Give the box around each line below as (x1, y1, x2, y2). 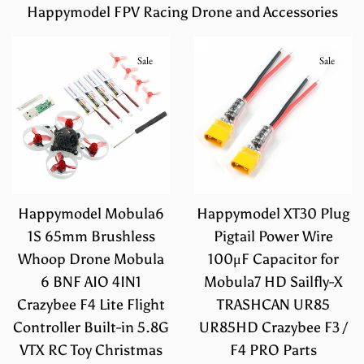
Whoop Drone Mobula (18, 250, 164, 269)
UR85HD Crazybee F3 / (198, 318, 348, 337)
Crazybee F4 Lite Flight (17, 296, 165, 314)
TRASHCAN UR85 (216, 296, 330, 314)
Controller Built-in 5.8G (13, 318, 169, 337)
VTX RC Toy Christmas (19, 341, 162, 360)
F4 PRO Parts (229, 341, 317, 360)
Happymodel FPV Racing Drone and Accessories (26, 3, 338, 22)
